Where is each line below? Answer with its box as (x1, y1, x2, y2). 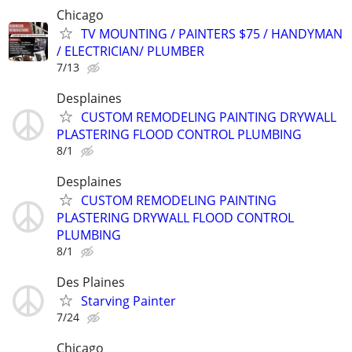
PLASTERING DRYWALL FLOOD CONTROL (57, 208, 294, 226)
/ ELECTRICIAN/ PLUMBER (57, 42, 204, 60)
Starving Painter (81, 292, 176, 310)
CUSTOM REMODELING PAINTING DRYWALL (81, 108, 336, 126)
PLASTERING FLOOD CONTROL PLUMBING (57, 125, 302, 143)
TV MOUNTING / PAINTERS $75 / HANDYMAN (81, 24, 343, 42)
